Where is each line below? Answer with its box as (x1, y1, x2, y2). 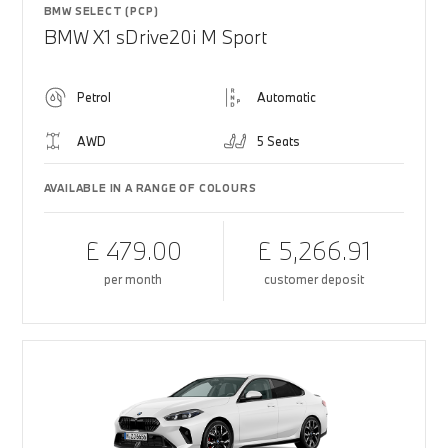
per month (104, 271, 163, 287)
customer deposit (264, 271, 365, 287)
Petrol (76, 89, 111, 105)
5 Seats (257, 133, 300, 149)
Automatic (257, 89, 316, 105)
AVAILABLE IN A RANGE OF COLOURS (43, 181, 257, 195)
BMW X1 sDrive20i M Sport (43, 25, 267, 49)
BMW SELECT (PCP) (43, 4, 159, 18)
